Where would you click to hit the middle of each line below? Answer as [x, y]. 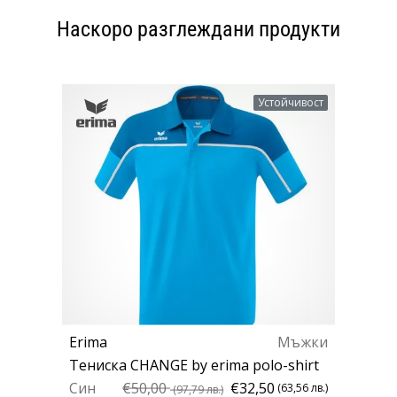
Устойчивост [291, 103]
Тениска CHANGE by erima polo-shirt [194, 365]
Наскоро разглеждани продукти [198, 29]
